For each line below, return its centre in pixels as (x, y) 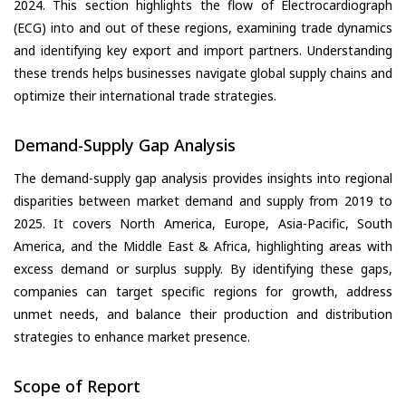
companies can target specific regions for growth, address (203, 291)
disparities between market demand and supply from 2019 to (203, 200)
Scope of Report (77, 386)
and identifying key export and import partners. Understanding (203, 51)
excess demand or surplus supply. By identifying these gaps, (203, 268)
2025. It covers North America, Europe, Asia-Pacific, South (203, 223)
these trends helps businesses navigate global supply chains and (203, 73)
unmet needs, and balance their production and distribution (203, 314)
